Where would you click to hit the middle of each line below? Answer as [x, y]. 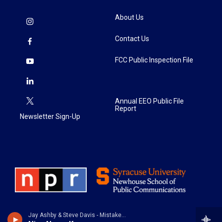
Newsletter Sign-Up [50, 116]
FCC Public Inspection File [154, 60]
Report [126, 109]
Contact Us [132, 39]
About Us [129, 17]
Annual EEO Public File [149, 101]
